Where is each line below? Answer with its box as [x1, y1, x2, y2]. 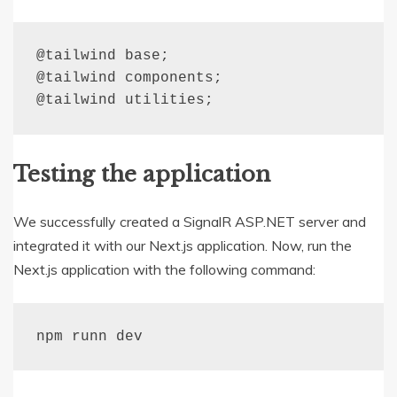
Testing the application [13, 161, 270, 188]
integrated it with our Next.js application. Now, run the [13, 237, 352, 255]
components [115, 70, 214, 87]
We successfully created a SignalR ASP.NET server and [13, 213, 366, 231]
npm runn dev [35, 328, 143, 345]
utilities [115, 92, 205, 109]
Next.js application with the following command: [13, 261, 315, 279]
